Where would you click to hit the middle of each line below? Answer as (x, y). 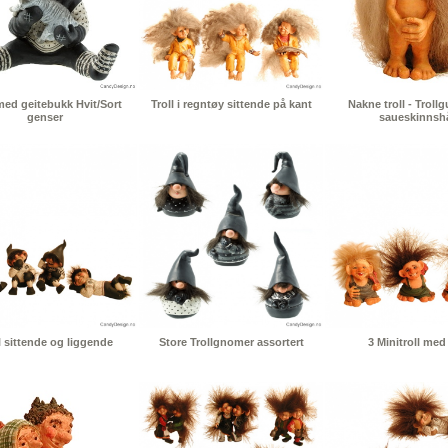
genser (45, 117)
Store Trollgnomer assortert (231, 342)
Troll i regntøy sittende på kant (231, 104)
